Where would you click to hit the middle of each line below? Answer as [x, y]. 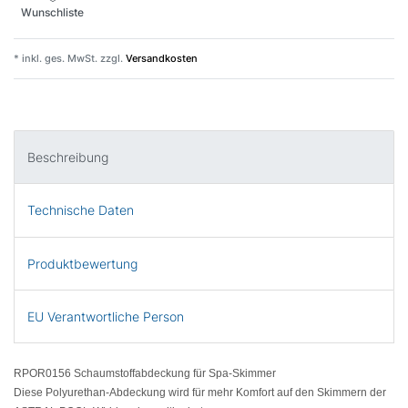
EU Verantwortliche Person [106, 317]
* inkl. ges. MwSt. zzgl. [68, 58]
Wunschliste [52, 13]
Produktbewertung [82, 263]
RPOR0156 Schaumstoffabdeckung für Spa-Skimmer [145, 374]
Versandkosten [160, 58]
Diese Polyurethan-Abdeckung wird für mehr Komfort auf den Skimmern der [200, 393]
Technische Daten [81, 210]
